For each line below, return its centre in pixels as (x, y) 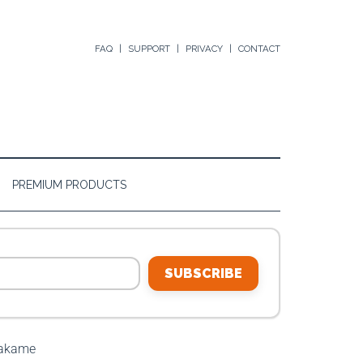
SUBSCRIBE (203, 273)
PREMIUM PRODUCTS (69, 185)
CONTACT (259, 49)
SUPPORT (149, 49)
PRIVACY (204, 49)
